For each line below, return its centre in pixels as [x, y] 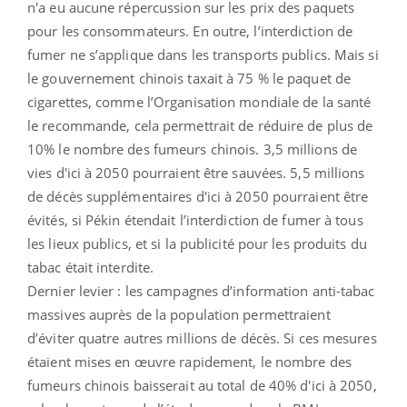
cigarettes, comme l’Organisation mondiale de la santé [199, 101]
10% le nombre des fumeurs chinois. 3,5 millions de [193, 149]
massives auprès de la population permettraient [179, 314]
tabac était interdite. [91, 267]
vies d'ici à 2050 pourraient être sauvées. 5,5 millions [196, 172]
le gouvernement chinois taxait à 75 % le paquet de [189, 78]
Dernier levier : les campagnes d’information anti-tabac [201, 290]
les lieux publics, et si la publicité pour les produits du [197, 243]
